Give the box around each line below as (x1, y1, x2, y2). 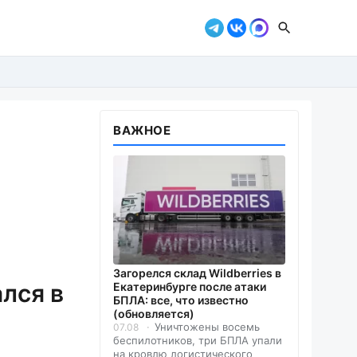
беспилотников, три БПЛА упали (113, 334, 282, 347)
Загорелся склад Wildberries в (113, 266, 281, 280)
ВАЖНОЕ (113, 123, 171, 138)
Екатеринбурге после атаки (113, 280, 266, 294)
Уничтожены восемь (155, 320, 260, 334)
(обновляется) (113, 307, 194, 321)
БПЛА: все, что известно (113, 293, 249, 308)
